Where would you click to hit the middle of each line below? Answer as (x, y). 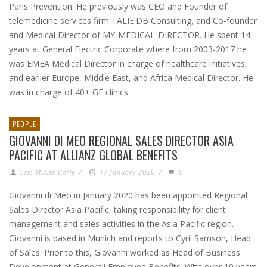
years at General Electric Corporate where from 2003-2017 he (128, 49)
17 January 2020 (127, 172)
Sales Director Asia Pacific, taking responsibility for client (117, 209)
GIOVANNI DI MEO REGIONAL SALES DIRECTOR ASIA (121, 141)
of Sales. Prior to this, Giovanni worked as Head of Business (125, 252)
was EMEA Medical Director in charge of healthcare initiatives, (128, 63)
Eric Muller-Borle (48, 172)
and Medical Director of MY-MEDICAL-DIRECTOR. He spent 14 (130, 35)
